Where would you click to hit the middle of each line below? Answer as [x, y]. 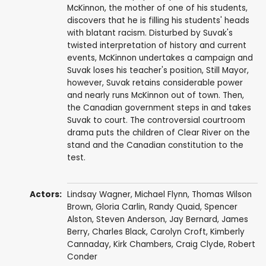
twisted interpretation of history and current [156, 46]
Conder [82, 257]
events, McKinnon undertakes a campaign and [160, 58]
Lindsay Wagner [99, 195]
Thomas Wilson [221, 195]
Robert [241, 245]
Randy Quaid [174, 207]
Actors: [46, 195]
